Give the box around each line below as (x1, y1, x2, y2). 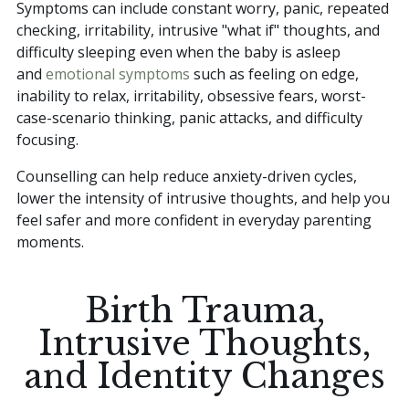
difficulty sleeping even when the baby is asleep (16, 41, 341, 62)
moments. (16, 231, 84, 252)
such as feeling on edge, (190, 63, 359, 84)
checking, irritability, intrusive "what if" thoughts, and (16, 19, 380, 40)
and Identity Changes (24, 355, 385, 397)
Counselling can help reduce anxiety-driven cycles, (16, 165, 357, 186)
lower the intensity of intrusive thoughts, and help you (16, 187, 390, 208)
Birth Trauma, (84, 289, 325, 331)
